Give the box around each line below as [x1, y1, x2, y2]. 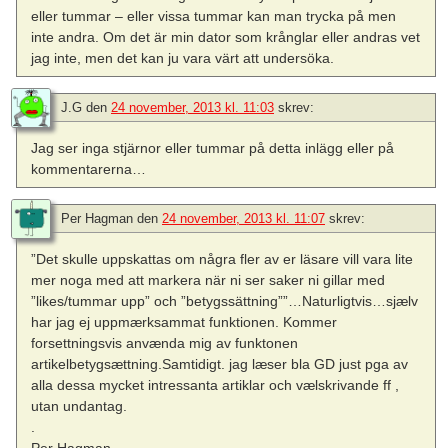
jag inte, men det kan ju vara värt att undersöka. [31, 50, 335, 67]
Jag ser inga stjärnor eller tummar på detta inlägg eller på [31, 140, 395, 157]
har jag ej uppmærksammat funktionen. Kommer [31, 314, 338, 331]
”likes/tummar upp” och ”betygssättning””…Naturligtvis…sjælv [31, 293, 419, 310]
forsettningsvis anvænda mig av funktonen [31, 335, 299, 352]
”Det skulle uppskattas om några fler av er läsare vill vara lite [31, 251, 414, 268]
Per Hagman [61, 211, 133, 227]
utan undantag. [31, 398, 128, 415]
